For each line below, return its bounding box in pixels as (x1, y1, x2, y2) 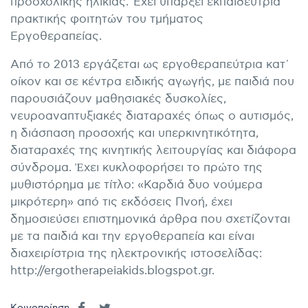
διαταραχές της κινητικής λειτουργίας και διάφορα (10, 144, 296, 158)
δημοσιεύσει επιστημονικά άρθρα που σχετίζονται (10, 212, 290, 227)
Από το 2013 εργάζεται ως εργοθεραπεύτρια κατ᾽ (10, 58, 289, 72)
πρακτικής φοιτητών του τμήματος (10, 12, 203, 27)
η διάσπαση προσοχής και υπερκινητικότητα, (10, 126, 258, 141)
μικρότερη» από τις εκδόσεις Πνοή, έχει (10, 195, 232, 210)
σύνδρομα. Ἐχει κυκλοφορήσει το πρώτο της (10, 161, 263, 175)
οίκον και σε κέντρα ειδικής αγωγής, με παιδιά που (10, 75, 294, 89)
